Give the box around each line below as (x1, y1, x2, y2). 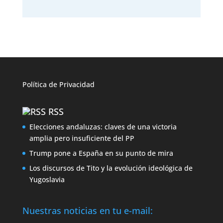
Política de (22, 80, 59, 90)
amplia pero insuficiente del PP (29, 133, 134, 143)
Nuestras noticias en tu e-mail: (22, 204, 153, 217)
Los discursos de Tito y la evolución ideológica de (29, 163, 193, 173)
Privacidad (59, 80, 95, 90)
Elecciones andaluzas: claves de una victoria (29, 122, 177, 132)
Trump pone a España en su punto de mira (29, 148, 173, 158)
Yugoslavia (29, 175, 65, 185)
